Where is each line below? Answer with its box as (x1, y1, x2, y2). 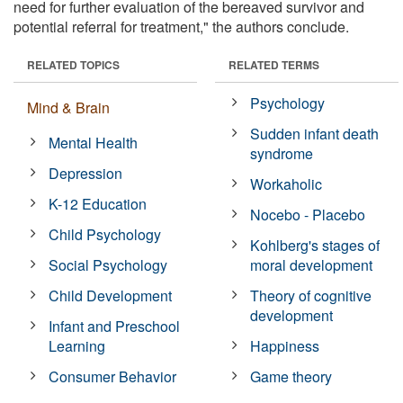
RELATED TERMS (228, 56, 319, 73)
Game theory (250, 365, 333, 387)
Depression (49, 162, 123, 184)
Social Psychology (49, 254, 168, 275)
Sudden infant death (250, 122, 380, 144)
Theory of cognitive (250, 284, 372, 306)
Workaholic (250, 173, 323, 194)
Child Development (49, 284, 173, 306)
